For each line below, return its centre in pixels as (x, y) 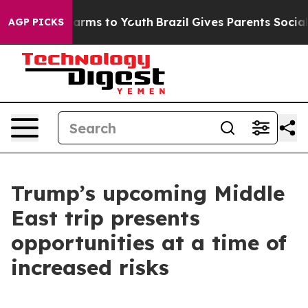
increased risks (90, 267)
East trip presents (106, 218)
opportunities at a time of (149, 243)
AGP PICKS (36, 22)
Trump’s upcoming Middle (148, 193)
